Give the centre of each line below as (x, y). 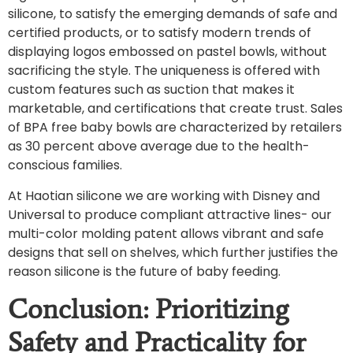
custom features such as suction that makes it (151, 90)
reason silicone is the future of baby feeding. (144, 271)
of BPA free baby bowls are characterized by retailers (175, 128)
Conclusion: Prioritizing (148, 308)
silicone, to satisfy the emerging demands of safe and (173, 14)
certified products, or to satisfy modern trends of (160, 33)
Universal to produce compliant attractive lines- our (170, 214)
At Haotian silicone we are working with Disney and (164, 195)
